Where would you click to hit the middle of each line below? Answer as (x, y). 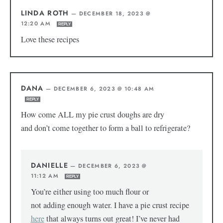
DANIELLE (50, 166)
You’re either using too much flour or (90, 192)
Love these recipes (51, 40)
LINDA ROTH (45, 13)
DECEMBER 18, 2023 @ (115, 14)
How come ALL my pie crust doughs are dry (92, 115)
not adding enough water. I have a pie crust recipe (110, 205)
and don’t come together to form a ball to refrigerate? (105, 128)
